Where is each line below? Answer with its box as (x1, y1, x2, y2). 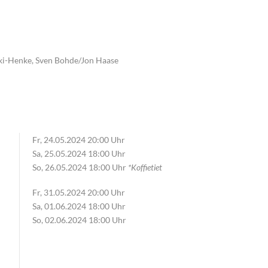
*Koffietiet (127, 162, 162, 173)
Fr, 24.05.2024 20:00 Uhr (32, 135, 125, 145)
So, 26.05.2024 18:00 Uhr (32, 162, 128, 173)
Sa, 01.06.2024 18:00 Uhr (32, 200, 126, 211)
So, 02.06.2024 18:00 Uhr (32, 214, 126, 225)
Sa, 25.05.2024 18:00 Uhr (32, 148, 126, 159)
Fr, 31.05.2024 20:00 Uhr (32, 187, 125, 197)
